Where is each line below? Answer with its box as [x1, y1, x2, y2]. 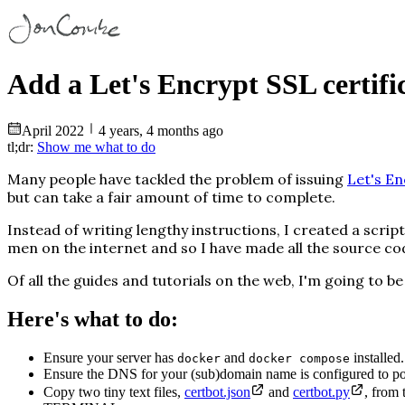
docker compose [249, 351, 350, 365]
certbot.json [184, 383, 250, 400]
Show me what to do [37, 138, 155, 155]
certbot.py [293, 383, 350, 400]
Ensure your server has [43, 349, 177, 365]
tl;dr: [7, 138, 33, 155]
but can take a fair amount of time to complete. [7, 187, 335, 206]
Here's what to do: [7, 306, 178, 331]
